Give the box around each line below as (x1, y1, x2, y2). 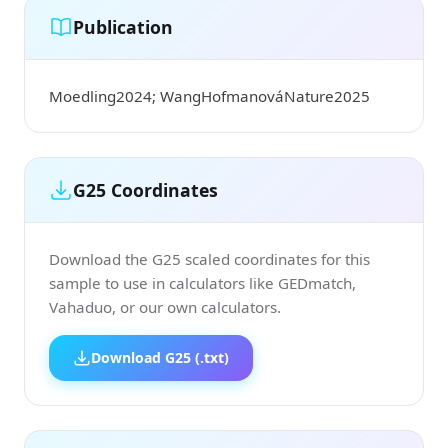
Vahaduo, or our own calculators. (49, 297, 281, 318)
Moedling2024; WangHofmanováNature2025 (49, 86, 370, 107)
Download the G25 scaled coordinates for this (49, 249, 370, 270)
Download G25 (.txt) (91, 348, 229, 368)
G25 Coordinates (73, 177, 218, 202)
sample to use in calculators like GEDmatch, (49, 273, 356, 294)
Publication (73, 14, 173, 39)
